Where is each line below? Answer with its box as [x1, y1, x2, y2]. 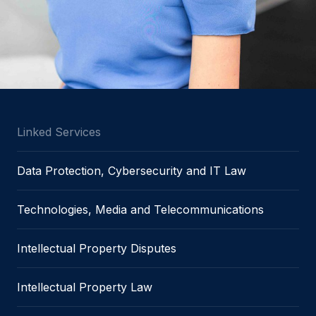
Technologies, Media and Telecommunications [17, 202, 264, 217]
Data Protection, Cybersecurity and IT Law [17, 163, 246, 178]
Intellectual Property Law [17, 279, 152, 294]
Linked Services [17, 124, 101, 139]
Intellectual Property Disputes [17, 241, 176, 255]
